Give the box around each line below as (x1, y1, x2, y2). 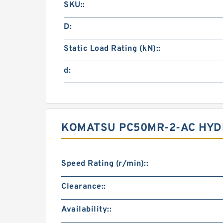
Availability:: (61, 205, 111, 215)
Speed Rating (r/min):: (61, 159, 148, 169)
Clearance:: (61, 182, 106, 192)
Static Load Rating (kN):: (64, 44, 161, 54)
